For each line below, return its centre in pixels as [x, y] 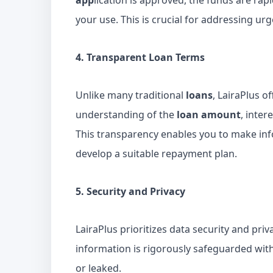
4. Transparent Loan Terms [140, 57]
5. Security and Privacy [130, 191]
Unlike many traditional [131, 95]
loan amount [209, 115]
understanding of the [126, 115]
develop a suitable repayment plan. [156, 154]
